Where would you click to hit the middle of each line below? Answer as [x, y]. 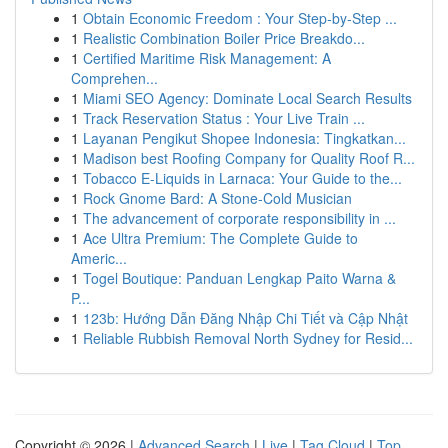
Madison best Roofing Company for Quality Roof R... [249, 158]
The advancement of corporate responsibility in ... [239, 218]
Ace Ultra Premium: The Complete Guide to [220, 238]
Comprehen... [114, 78]
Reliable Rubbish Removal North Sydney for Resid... [248, 338]
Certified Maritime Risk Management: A [207, 58]
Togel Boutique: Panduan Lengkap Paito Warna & [239, 278]
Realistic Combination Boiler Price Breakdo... [224, 38]
